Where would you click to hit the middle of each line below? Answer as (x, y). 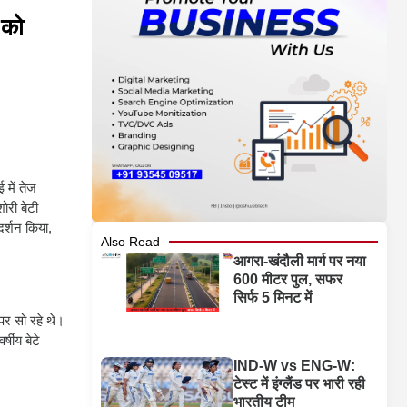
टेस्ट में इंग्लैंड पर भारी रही (300, 384)
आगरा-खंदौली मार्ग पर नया (300, 262)
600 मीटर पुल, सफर (288, 280)
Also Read (130, 242)
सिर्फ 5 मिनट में (273, 298)
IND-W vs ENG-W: (295, 366)
